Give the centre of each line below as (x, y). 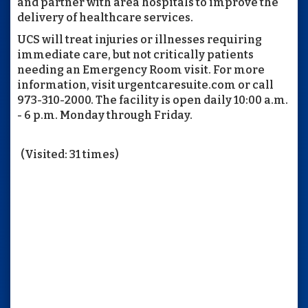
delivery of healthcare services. (105, 17)
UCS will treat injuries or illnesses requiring (140, 39)
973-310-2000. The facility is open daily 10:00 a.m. (153, 100)
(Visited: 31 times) (70, 154)
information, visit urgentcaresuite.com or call (145, 85)
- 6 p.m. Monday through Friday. (105, 115)
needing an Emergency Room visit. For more (141, 69)
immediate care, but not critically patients (135, 54)
